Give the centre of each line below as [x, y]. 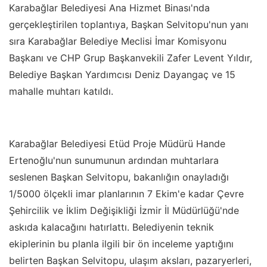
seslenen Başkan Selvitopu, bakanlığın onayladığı [119, 177]
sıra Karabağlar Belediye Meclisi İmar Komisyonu [118, 41]
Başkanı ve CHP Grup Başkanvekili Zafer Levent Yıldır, [131, 58]
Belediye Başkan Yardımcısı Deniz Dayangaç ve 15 [122, 74]
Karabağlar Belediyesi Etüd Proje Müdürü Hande [117, 143]
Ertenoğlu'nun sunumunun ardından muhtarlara [114, 160]
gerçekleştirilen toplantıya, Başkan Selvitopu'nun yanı [129, 24]
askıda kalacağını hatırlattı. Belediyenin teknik [111, 227]
